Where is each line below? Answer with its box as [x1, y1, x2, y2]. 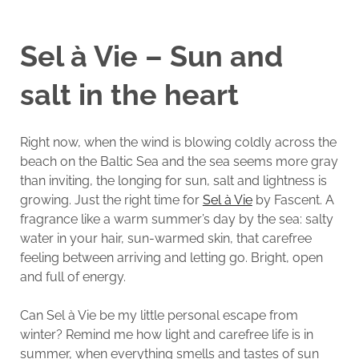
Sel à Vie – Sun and [19, 38, 283, 73]
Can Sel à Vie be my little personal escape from [19, 307, 298, 323]
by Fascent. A [252, 192, 334, 208]
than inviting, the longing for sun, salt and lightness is [19, 172, 327, 188]
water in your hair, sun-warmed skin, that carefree [19, 230, 312, 246]
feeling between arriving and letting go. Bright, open [19, 249, 323, 265]
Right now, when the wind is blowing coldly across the [19, 134, 337, 150]
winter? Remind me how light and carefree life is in [19, 326, 313, 342]
